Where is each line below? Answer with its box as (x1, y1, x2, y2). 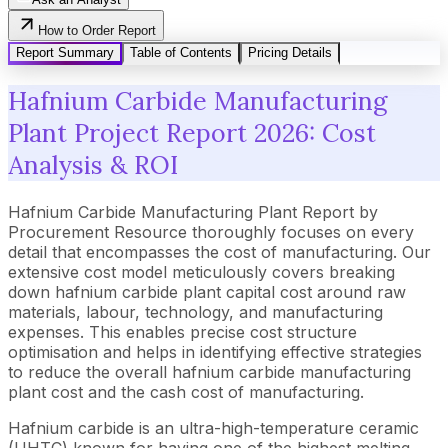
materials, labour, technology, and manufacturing (8, 302, 383, 322)
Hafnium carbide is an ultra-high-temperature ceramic (8, 418, 419, 438)
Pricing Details (248, 44, 332, 60)
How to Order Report (38, 22, 156, 38)
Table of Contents (130, 44, 232, 60)
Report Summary (16, 44, 114, 60)
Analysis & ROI (8, 149, 178, 182)
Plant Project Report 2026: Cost (8, 117, 376, 150)
